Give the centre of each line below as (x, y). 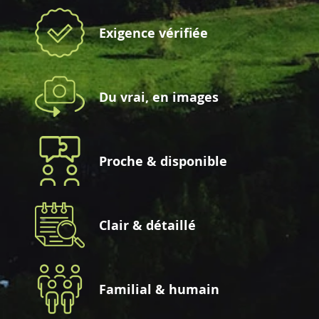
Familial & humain (159, 289)
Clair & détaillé (147, 225)
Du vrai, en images (159, 97)
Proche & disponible (163, 161)
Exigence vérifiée (153, 33)
